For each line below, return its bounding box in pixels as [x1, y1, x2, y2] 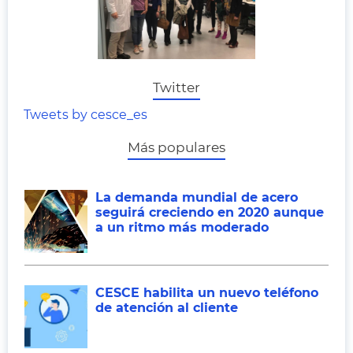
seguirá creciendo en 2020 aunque [95, 205, 324, 220]
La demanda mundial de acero [95, 190, 298, 205]
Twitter [153, 80, 200, 95]
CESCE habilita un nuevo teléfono [95, 285, 318, 300]
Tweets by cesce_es [24, 107, 147, 122]
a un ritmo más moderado [95, 220, 269, 235]
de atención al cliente [95, 300, 238, 315]
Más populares [128, 139, 225, 155]
